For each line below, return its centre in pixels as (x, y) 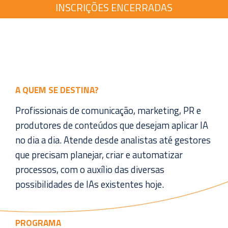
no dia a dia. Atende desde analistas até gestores (113, 140)
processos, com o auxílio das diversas (90, 169)
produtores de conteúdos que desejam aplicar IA (112, 125)
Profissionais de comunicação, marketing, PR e (108, 110)
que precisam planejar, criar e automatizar (99, 155)
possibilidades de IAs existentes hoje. (90, 184)
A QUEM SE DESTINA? (57, 90)
